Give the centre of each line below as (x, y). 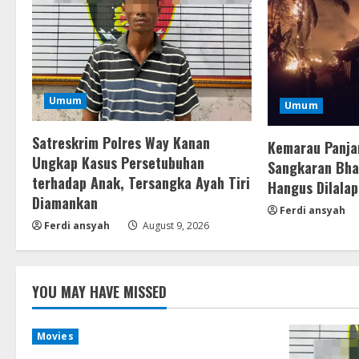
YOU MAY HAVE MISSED (99, 291)
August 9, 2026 (175, 225)
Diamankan (65, 202)
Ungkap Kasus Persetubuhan (118, 162)
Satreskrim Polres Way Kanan (121, 142)
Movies (55, 336)
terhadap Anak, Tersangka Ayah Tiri (141, 182)
